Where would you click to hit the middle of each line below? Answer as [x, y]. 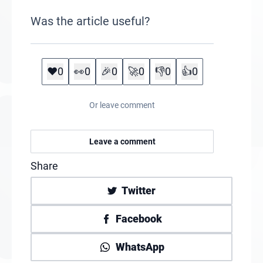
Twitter [139, 190]
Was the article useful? [90, 21]
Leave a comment [122, 141]
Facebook [139, 219]
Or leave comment [122, 105]
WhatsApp [140, 247]
